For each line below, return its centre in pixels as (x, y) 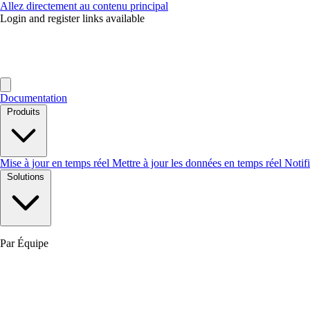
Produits (24, 112)
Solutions (26, 177)
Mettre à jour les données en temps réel (198, 163)
